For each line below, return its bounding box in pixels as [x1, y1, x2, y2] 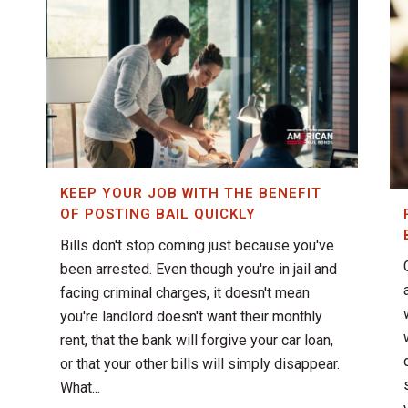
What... [60, 379, 100, 397]
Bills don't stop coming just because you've [60, 237, 334, 255]
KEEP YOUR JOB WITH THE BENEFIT [60, 185, 321, 202]
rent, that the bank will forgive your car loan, [60, 331, 333, 350]
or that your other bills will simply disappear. [60, 355, 340, 373]
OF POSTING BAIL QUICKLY [60, 206, 256, 223]
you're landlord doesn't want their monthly [60, 308, 322, 326]
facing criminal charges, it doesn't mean [60, 284, 310, 302]
